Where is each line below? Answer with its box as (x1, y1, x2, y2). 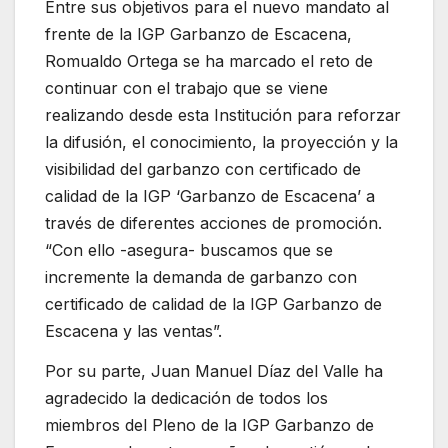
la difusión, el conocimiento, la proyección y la (45, 132, 398, 153)
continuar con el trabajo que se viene (45, 78, 328, 99)
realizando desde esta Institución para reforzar (45, 105, 401, 126)
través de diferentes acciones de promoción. (45, 213, 382, 234)
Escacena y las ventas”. (45, 321, 222, 342)
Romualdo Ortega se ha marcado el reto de (45, 51, 373, 72)
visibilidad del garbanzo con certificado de (45, 159, 361, 180)
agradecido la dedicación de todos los (45, 388, 328, 409)
